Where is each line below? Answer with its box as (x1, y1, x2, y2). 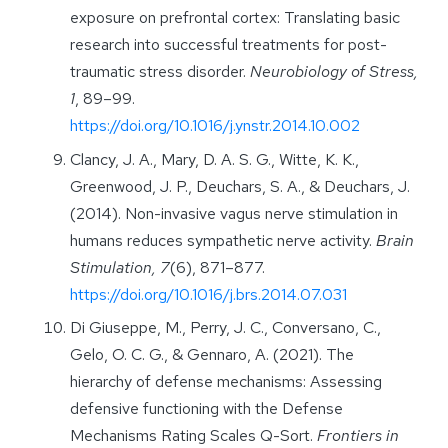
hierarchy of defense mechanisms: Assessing (70, 371, 382, 393)
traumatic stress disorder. (70, 61, 250, 83)
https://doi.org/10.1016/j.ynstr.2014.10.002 (70, 115, 360, 137)
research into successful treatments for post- (70, 34, 387, 56)
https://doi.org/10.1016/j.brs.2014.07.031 (70, 283, 347, 305)
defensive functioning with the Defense (70, 398, 343, 420)
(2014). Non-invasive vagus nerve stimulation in (70, 202, 398, 224)
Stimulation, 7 (70, 256, 170, 278)
